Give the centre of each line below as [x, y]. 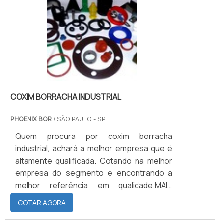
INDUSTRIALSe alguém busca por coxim [94, 210]
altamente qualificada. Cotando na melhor [94, 161]
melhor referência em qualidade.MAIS [94, 185]
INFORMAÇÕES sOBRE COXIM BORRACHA [94, 198]
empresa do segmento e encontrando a [94, 173]
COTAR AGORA [42, 203]
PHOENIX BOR [31, 119]
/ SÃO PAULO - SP [79, 119]
